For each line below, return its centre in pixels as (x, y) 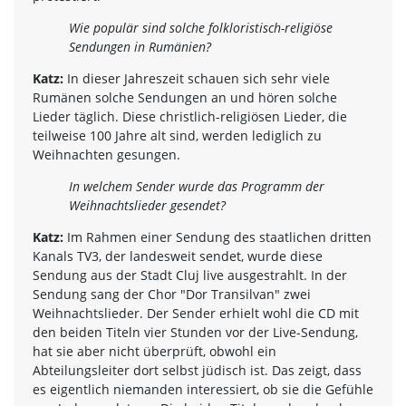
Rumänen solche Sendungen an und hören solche (185, 97)
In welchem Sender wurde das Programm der (197, 186)
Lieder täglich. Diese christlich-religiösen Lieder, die (190, 116)
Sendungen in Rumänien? (140, 46)
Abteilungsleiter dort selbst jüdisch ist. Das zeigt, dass (197, 370)
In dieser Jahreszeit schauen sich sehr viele (197, 78)
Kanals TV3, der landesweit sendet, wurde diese (178, 256)
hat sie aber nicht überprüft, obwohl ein (155, 351)
